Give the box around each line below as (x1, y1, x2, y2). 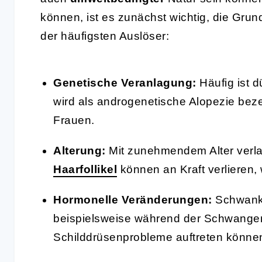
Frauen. (53, 113, 95, 126)
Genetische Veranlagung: (53, 76, 196, 89)
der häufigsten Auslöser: (40, 29, 169, 42)
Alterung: (53, 144, 106, 157)
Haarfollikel (53, 163, 117, 175)
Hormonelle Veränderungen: (53, 193, 212, 206)
